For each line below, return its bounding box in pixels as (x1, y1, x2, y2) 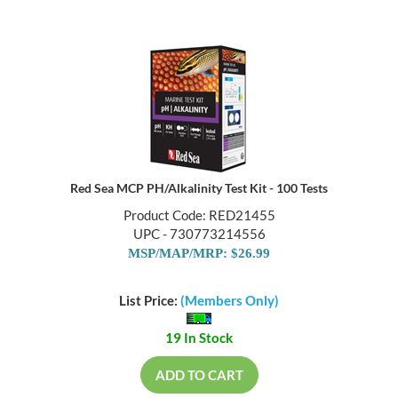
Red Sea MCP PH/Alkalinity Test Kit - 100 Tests (70, 181, 328, 197)
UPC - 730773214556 (132, 227, 266, 243)
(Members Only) (180, 292, 279, 309)
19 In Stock (165, 330, 233, 346)
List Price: (119, 292, 180, 309)
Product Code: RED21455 (123, 208, 275, 225)
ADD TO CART (155, 367, 243, 384)
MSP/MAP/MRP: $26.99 (128, 247, 270, 262)
